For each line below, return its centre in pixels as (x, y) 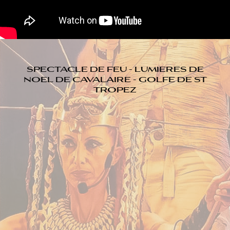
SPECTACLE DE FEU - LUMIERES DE (115, 69)
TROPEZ (115, 89)
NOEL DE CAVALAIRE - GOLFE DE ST (115, 79)
